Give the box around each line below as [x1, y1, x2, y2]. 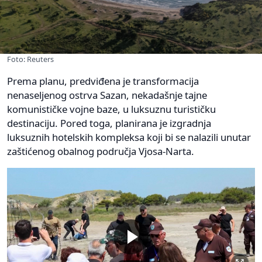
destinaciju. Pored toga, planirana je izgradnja [7, 116, 211, 130]
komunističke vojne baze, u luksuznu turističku [7, 102, 216, 116]
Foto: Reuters [7, 53, 54, 64]
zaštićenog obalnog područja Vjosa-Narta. [7, 144, 194, 158]
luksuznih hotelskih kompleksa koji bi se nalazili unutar [7, 130, 251, 144]
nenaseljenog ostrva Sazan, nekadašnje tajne [7, 88, 207, 102]
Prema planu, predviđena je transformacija [7, 74, 199, 88]
